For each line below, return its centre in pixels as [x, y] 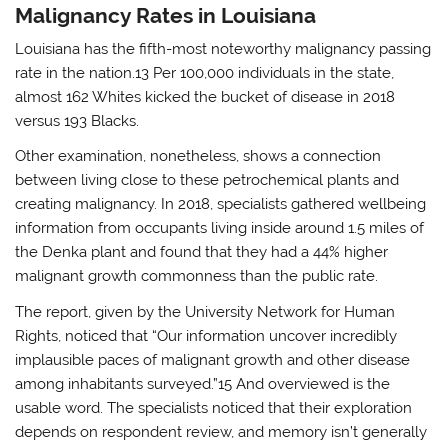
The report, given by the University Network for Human [205, 311]
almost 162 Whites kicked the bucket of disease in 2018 [205, 97]
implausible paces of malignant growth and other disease [213, 359]
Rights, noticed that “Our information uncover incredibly [206, 335]
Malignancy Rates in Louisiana [166, 15]
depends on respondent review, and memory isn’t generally [221, 431]
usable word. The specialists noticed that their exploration [214, 407]
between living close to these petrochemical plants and [207, 180]
